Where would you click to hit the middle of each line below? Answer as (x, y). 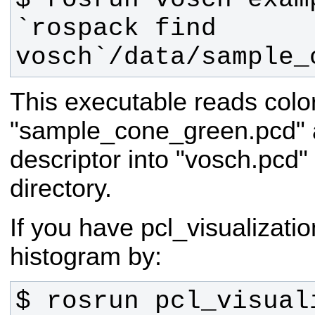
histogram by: (86, 256)
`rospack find (116, 29)
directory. (61, 188)
